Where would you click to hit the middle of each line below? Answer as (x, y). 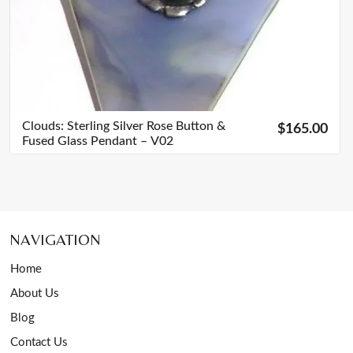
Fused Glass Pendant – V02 (157, 141)
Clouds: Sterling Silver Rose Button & (124, 126)
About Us (35, 294)
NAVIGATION (55, 240)
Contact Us (39, 343)
